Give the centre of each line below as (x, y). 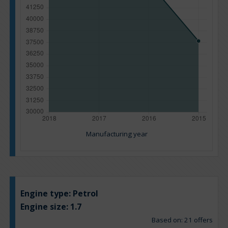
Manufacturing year (117, 134)
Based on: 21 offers (182, 220)
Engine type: (47, 194)
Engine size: (45, 207)
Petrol (85, 194)
